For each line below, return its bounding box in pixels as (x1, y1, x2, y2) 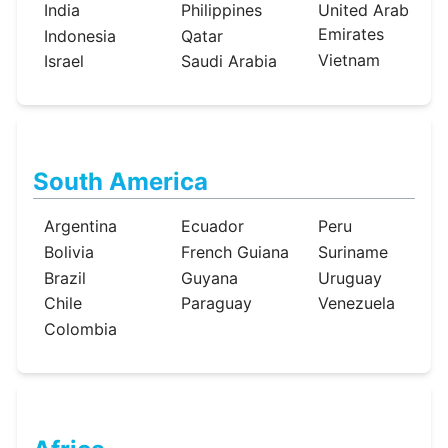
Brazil (44, 267, 86, 288)
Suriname (318, 242, 389, 262)
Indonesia (44, 25, 116, 46)
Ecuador (181, 216, 245, 237)
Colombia (44, 318, 117, 339)
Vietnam (318, 49, 381, 70)
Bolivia (44, 242, 94, 262)
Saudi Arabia (181, 51, 278, 72)
